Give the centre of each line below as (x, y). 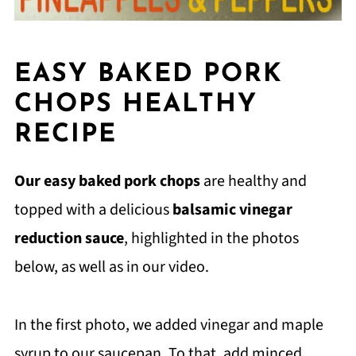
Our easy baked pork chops (107, 181)
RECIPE (65, 135)
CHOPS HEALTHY (135, 104)
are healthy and (253, 181)
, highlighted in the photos (211, 238)
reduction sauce (69, 238)
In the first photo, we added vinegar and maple (168, 325)
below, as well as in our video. (111, 267)
